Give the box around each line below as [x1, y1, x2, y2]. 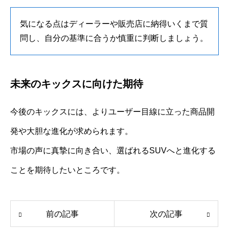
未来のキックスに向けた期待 [10, 78, 143, 89]
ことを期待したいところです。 [10, 165, 125, 174]
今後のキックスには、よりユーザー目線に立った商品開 [10, 107, 215, 116]
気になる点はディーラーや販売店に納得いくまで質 [20, 19, 208, 28]
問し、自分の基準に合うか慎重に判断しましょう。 [20, 33, 208, 42]
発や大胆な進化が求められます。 [10, 126, 133, 135]
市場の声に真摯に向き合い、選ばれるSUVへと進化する [10, 146, 216, 155]
